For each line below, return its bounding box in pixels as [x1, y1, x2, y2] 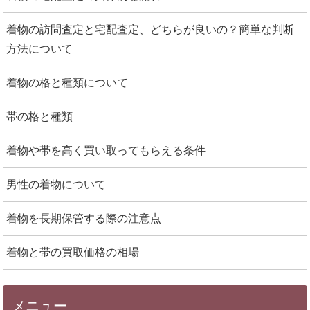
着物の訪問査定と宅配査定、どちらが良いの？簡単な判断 [6, 23, 294, 35]
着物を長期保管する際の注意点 [6, 212, 161, 224]
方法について [6, 42, 73, 55]
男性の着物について [6, 178, 106, 190]
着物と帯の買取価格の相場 [6, 246, 139, 258]
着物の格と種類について [6, 76, 128, 89]
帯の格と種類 [6, 110, 73, 122]
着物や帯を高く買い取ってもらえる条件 [6, 144, 206, 156]
